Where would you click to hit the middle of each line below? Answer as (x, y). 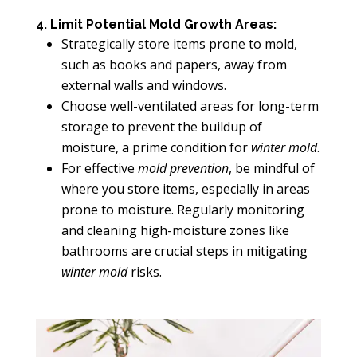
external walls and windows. (143, 85)
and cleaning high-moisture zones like (175, 230)
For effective (99, 168)
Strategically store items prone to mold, (179, 44)
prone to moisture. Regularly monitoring (182, 210)
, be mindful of (271, 168)
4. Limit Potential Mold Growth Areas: (156, 24)
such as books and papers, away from (174, 65)
